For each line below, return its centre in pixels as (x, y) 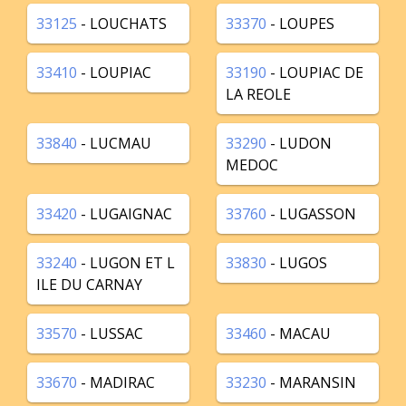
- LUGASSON (311, 214)
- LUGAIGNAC (125, 214)
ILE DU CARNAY (89, 285)
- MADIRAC (116, 382)
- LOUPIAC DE (315, 72)
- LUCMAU (114, 143)
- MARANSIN (311, 382)
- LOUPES (300, 24)
